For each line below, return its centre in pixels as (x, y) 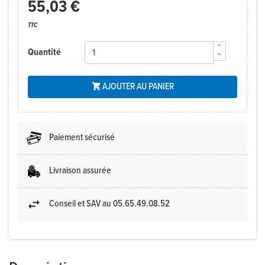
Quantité (44, 53)
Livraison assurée (80, 171)
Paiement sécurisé (82, 138)
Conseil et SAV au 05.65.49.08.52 (109, 204)
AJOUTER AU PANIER (138, 87)
